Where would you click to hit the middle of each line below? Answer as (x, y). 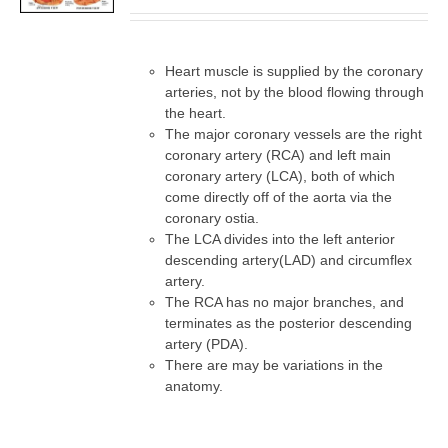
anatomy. (194, 386)
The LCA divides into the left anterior (280, 239)
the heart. (196, 113)
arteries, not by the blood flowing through (295, 92)
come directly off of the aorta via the (279, 197)
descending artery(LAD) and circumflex (289, 260)
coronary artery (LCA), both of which (280, 176)
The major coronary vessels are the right (294, 134)
